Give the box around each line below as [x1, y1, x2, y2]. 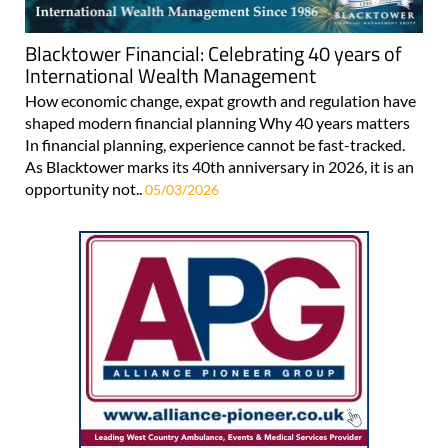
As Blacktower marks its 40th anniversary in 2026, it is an [25, 156, 414, 176]
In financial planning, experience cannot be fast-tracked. [25, 134, 405, 154]
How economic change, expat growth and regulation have [25, 90, 416, 110]
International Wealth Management [25, 59, 316, 91]
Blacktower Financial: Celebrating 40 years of [25, 37, 402, 69]
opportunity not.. [25, 178, 145, 198]
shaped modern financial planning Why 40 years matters [25, 112, 416, 132]
